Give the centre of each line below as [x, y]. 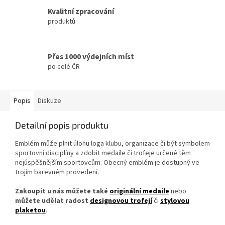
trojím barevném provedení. [58, 173]
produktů [62, 21]
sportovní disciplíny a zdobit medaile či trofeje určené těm [103, 153]
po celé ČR [64, 67]
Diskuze [49, 101]
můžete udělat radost [52, 201]
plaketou [30, 211]
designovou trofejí [121, 201]
